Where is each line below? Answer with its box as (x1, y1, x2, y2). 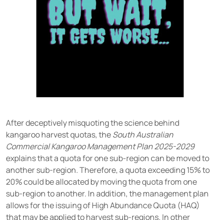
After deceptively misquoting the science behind (6, 117, 179, 129)
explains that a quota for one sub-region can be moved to (6, 153, 209, 164)
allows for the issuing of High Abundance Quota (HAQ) (6, 200, 200, 211)
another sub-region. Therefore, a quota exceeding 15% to (6, 165, 210, 176)
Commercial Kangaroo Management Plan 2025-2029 (6, 141, 194, 152)
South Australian (112, 129, 173, 140)
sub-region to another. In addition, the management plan (6, 188, 209, 199)
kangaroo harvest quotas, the (6, 129, 112, 140)
